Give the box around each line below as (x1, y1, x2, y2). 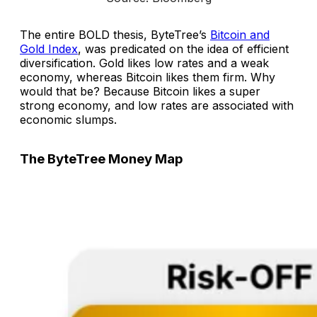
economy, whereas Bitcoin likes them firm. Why (20, 69, 275, 84)
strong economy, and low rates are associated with (20, 98, 294, 113)
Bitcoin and (210, 27, 270, 42)
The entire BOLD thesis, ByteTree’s (20, 27, 210, 42)
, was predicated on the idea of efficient (78, 41, 289, 56)
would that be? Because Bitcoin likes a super (20, 83, 260, 98)
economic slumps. (20, 112, 117, 127)
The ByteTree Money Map (20, 151, 183, 168)
